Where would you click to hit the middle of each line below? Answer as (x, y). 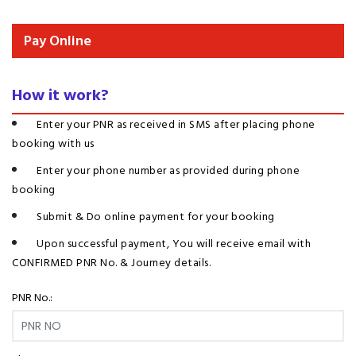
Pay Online (58, 41)
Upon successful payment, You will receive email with (174, 244)
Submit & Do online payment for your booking (156, 217)
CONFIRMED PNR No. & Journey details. (111, 263)
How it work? (60, 95)
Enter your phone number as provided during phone (168, 170)
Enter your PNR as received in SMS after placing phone (176, 124)
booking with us (53, 143)
